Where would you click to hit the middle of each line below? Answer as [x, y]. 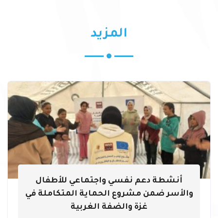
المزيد [109, 35]
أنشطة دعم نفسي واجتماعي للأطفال [109, 181]
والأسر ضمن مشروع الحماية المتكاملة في [109, 194]
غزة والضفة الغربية [109, 207]
